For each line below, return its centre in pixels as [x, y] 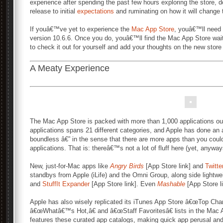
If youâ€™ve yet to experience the [81, 29]
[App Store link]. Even [123, 184]
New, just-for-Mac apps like [70, 166]
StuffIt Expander [66, 184]
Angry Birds [127, 166]
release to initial [54, 11]
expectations [96, 11]
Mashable [171, 184]
